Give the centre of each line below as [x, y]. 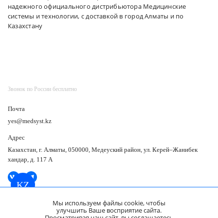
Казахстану [25, 26]
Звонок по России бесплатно [42, 89]
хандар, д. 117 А [30, 159]
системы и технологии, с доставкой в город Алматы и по [96, 16]
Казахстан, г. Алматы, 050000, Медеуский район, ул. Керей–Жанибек [103, 149]
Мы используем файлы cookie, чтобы [109, 203]
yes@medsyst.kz [30, 121]
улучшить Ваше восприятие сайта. [109, 210]
